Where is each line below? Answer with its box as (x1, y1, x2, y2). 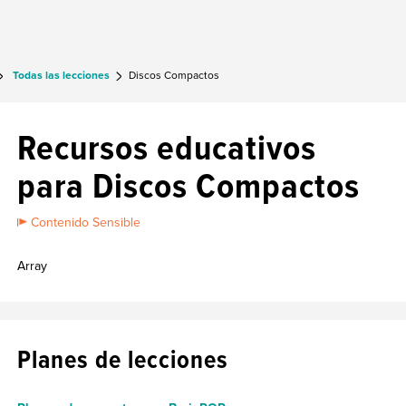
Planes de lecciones (17, 344, 228, 375)
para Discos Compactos (17, 165, 360, 208)
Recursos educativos (17, 127, 316, 170)
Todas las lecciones (10, 69, 112, 82)
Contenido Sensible (31, 215, 141, 230)
